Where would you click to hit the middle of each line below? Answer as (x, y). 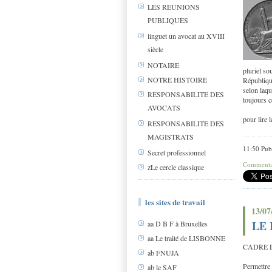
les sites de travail (175, 202)
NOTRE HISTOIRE (177, 80)
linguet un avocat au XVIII (186, 36)
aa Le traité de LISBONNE (186, 238)
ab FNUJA (163, 253)
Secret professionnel (177, 153)
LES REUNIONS (174, 7)
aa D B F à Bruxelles (178, 224)
